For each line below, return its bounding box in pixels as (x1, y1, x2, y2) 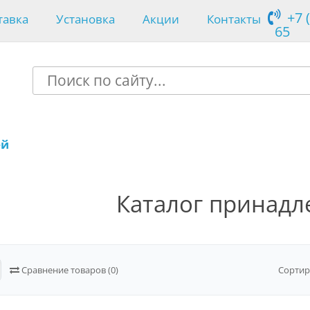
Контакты (207, 10, 262, 27)
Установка (56, 10, 116, 27)
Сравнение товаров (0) (19, 264, 118, 276)
